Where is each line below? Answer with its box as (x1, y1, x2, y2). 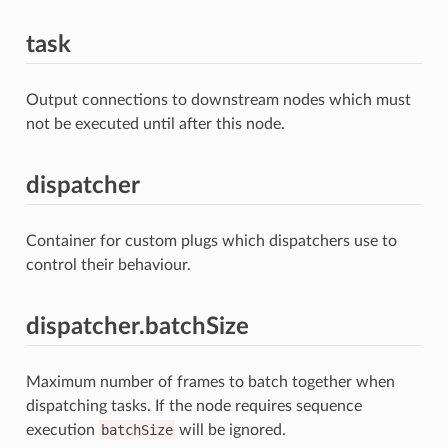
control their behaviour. (25, 256, 191, 273)
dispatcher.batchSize (25, 314, 249, 339)
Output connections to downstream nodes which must (25, 91, 411, 108)
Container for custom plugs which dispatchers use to (25, 232, 397, 249)
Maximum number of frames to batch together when (25, 373, 395, 390)
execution (25, 421, 99, 438)
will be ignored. (174, 421, 286, 438)
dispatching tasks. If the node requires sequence (25, 397, 362, 414)
